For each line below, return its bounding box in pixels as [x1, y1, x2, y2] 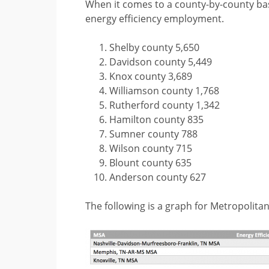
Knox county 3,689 [109, 70, 193, 83]
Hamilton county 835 [109, 113, 204, 126]
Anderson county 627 [109, 171, 207, 184]
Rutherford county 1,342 [109, 98, 220, 112]
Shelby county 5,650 [109, 41, 200, 54]
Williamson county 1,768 [109, 84, 220, 97]
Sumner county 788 [109, 127, 198, 141]
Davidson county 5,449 [109, 55, 213, 68]
